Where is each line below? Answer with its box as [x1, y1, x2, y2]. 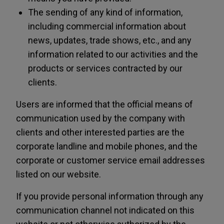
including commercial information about [28, 21, 186, 31]
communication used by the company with [16, 113, 185, 123]
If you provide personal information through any [16, 191, 203, 201]
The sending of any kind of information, [28, 7, 182, 17]
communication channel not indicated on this [16, 205, 194, 215]
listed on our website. [16, 169, 101, 179]
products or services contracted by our [28, 63, 182, 73]
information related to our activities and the [28, 49, 198, 59]
